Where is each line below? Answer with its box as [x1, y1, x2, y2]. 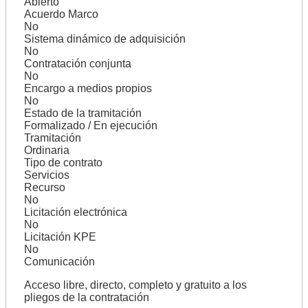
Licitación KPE [23, 230, 96, 243]
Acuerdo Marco [23, 8, 98, 20]
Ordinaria [23, 144, 69, 156]
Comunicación [23, 255, 95, 267]
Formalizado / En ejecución [23, 119, 157, 131]
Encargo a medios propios [23, 82, 152, 94]
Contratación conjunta [23, 57, 131, 69]
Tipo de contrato [23, 156, 102, 168]
